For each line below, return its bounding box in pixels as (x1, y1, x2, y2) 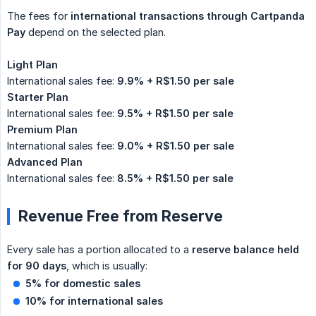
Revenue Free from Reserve (18, 207, 223, 226)
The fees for (7, 10, 71, 23)
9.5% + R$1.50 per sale (117, 107, 233, 120)
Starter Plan (7, 91, 68, 104)
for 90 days (7, 260, 66, 272)
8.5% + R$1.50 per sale (117, 172, 233, 185)
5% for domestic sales (25, 277, 140, 290)
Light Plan (7, 59, 58, 71)
